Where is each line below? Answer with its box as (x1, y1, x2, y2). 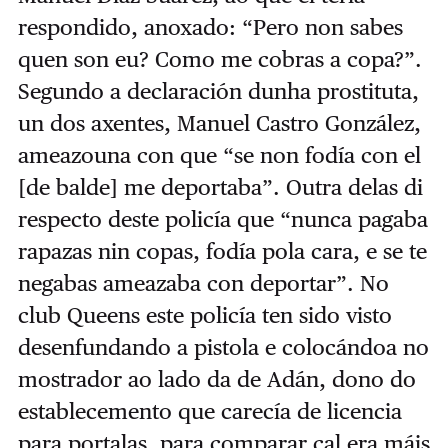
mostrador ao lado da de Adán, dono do (17, 366, 416, 393)
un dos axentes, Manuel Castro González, (17, 110, 421, 137)
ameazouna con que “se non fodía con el (17, 142, 421, 169)
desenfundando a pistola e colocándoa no (17, 334, 429, 361)
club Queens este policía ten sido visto (17, 302, 392, 329)
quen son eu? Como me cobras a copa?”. (17, 46, 422, 73)
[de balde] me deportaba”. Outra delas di (17, 174, 423, 201)
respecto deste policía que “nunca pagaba (17, 206, 428, 233)
